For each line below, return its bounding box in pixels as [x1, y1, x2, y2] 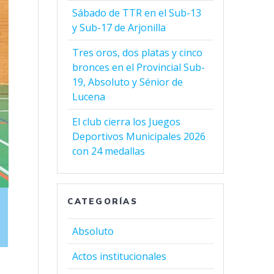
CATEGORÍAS [67, 196, 138, 206]
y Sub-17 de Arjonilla [72, 20, 166, 34]
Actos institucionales [72, 249, 167, 263]
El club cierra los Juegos [72, 114, 181, 128]
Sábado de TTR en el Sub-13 [72, 6, 202, 20]
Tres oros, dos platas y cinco [72, 45, 203, 59]
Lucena [72, 89, 106, 103]
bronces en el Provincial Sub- [72, 60, 206, 74]
